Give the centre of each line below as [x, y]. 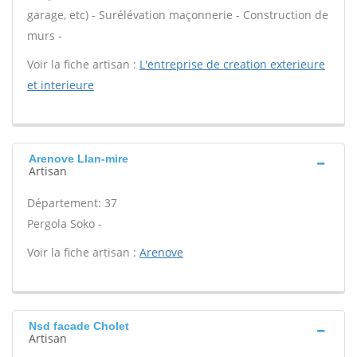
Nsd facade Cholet [79, 326]
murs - [45, 35]
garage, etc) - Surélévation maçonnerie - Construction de [178, 15]
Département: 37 [72, 203]
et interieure [61, 85]
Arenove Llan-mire [78, 159]
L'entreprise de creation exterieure [232, 64]
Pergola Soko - [65, 224]
